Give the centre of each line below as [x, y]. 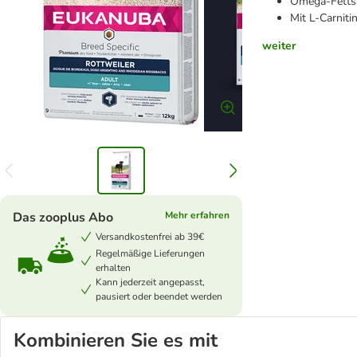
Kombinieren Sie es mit [116, 340]
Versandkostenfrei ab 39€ [150, 237]
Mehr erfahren [197, 215]
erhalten [113, 268]
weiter [279, 46]
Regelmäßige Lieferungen [150, 253]
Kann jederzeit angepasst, [150, 282]
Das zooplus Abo [63, 218]
